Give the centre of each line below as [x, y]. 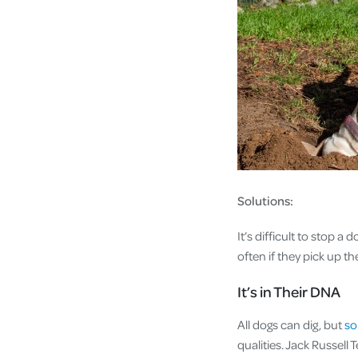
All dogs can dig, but [291, 325]
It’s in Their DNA [289, 292]
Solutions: [265, 201]
